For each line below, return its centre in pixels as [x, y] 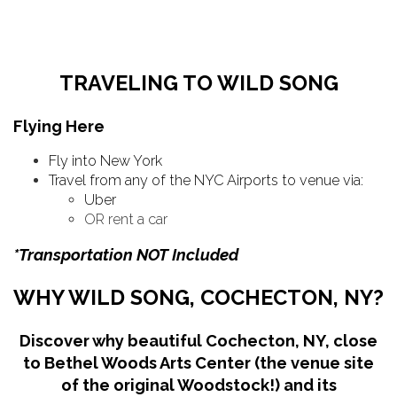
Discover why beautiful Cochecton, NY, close [198, 340]
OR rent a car [128, 219]
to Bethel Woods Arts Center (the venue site [198, 362]
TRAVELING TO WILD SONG [198, 83]
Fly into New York [105, 160]
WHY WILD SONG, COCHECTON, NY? [198, 297]
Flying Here [59, 126]
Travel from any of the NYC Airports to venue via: [206, 180]
